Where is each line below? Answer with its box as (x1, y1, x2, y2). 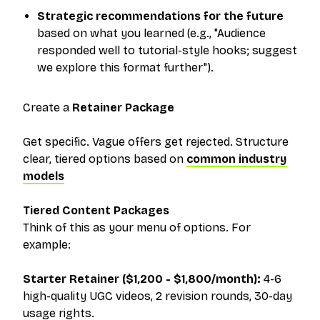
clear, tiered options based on (23, 152, 186, 166)
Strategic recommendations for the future (37, 9, 284, 23)
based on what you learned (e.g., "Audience (37, 26, 266, 40)
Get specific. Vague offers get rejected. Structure (23, 135, 289, 149)
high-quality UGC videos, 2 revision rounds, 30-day (23, 289, 292, 303)
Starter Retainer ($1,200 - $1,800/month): (23, 272, 261, 286)
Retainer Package (72, 101, 174, 114)
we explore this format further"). (37, 61, 214, 74)
